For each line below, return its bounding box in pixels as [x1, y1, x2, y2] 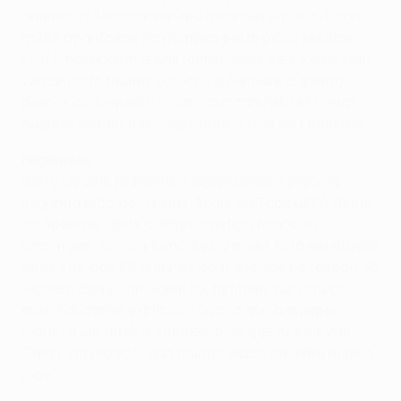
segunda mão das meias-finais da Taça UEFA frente [21, 194, 372, 210]
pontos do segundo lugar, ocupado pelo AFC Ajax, [21, 94, 360, 110]
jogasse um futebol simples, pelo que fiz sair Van [21, 323, 351, 339]
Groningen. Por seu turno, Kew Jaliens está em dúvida [21, 237, 379, 253]
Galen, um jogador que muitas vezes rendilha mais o [21, 345, 374, 361]
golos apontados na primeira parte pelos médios [21, 30, 354, 46]
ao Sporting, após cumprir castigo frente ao [21, 216, 318, 232]
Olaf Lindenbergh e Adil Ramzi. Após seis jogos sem [21, 51, 371, 67]
